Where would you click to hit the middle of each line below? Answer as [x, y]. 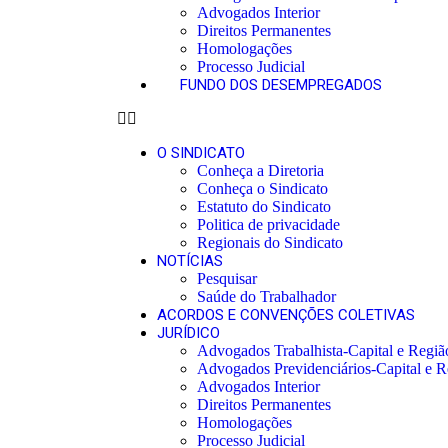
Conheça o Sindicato [262, 188]
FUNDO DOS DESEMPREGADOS [281, 85]
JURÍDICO [188, 333]
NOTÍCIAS [190, 261]
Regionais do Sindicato [270, 242]
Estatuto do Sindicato [264, 206]
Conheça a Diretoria [260, 170]
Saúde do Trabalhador [266, 296]
